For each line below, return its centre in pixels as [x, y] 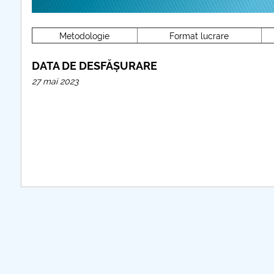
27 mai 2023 [55, 81]
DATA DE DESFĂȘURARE [94, 66]
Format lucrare [199, 36]
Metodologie [85, 36]
